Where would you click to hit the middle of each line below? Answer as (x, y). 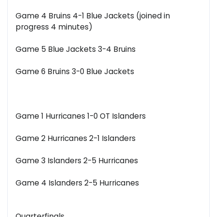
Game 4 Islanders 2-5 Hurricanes (77, 183)
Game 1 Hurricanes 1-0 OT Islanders (81, 116)
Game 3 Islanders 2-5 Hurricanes (77, 161)
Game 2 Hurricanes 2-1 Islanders (76, 139)
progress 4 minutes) (54, 27)
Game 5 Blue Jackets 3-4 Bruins (76, 49)
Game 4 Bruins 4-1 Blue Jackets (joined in (93, 16)
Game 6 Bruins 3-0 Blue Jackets (75, 72)
